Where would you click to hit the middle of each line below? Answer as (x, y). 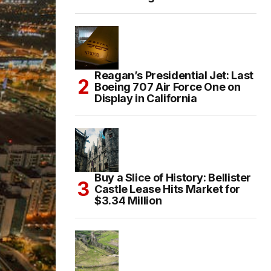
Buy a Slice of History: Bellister (173, 178)
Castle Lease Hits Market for (167, 189)
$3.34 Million (128, 201)
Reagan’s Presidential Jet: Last (174, 76)
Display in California (146, 99)
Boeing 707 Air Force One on (168, 87)
